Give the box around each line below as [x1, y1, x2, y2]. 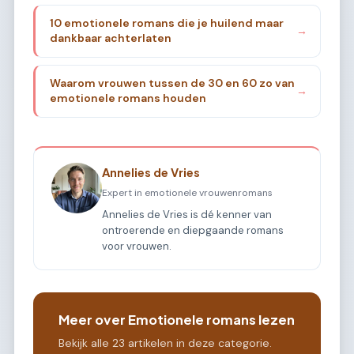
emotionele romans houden [49, 91, 206, 106]
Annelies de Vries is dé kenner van [102, 207, 273, 221]
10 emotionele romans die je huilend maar [49, 16, 284, 31]
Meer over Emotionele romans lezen [58, 311, 295, 329]
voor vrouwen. [102, 239, 172, 253]
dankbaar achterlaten [49, 31, 171, 46]
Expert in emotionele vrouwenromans [102, 186, 273, 199]
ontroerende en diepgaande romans [102, 223, 284, 237]
